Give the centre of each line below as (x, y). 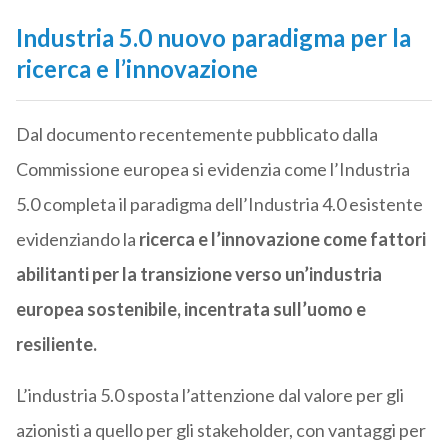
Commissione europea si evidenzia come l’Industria (212, 169)
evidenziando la (75, 239)
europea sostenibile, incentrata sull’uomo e (190, 309)
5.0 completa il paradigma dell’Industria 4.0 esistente (219, 204)
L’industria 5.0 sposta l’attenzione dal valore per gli (209, 395)
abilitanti (52, 274)
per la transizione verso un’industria (236, 274)
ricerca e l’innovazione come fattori (280, 239)
